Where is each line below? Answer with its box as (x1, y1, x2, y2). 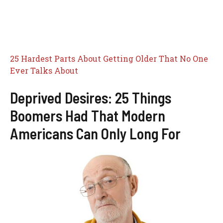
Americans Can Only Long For (10, 124, 181, 142)
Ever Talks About (10, 65, 78, 76)
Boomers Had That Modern (10, 106, 165, 124)
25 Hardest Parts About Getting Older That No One (10, 53, 208, 64)
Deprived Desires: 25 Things (10, 88, 171, 107)
